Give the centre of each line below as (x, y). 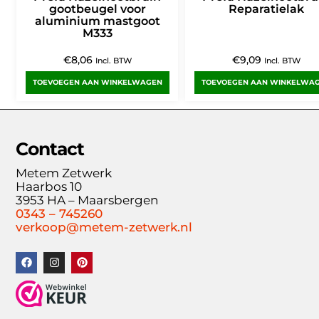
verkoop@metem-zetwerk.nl (104, 228)
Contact (50, 149)
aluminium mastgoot (97, 21)
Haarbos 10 (49, 187)
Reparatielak (266, 9)
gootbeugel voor (97, 9)
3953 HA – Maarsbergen (87, 200)
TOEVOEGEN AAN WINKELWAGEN (97, 83)
